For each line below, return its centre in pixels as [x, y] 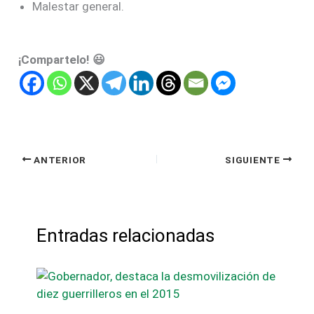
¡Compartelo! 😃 [62, 59]
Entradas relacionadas [125, 235]
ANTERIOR [59, 159]
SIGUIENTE [254, 159]
